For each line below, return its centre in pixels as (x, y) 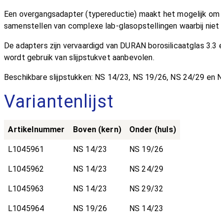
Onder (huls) (153, 130)
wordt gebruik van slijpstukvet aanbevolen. (79, 58)
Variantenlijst (59, 102)
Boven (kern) (97, 130)
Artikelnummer (37, 130)
